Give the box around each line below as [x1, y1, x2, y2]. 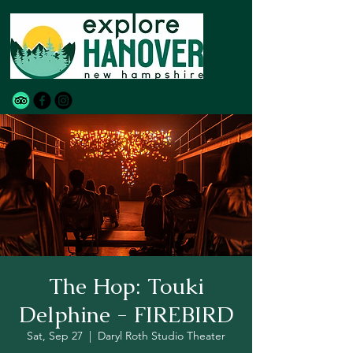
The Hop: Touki [48, 272, 204, 300]
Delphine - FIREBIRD [18, 300, 234, 329]
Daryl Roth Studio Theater [98, 329, 225, 343]
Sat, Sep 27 [27, 329, 83, 343]
